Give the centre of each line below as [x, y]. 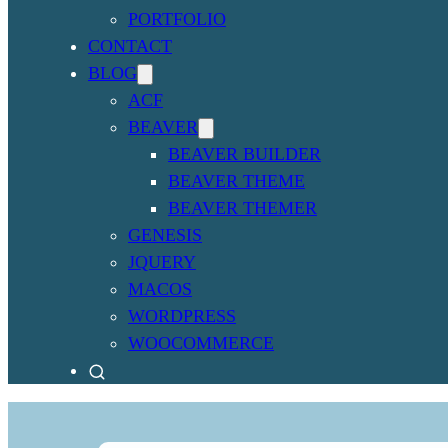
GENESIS [165, 234]
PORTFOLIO [177, 18]
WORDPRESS [182, 315]
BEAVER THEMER [242, 207]
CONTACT [130, 45]
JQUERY [162, 261]
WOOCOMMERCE [201, 342]
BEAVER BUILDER [244, 153]
